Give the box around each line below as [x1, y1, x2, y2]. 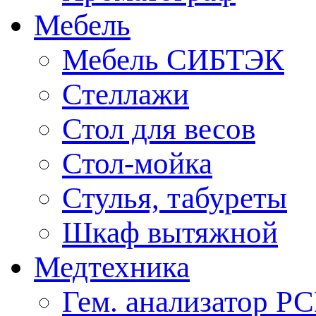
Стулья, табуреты [62, 181, 287, 215]
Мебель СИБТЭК [62, 43, 284, 77]
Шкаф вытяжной [62, 216, 278, 250]
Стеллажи [62, 78, 189, 111]
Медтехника [34, 250, 190, 284]
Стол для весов [62, 112, 255, 146]
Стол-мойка [62, 147, 212, 181]
